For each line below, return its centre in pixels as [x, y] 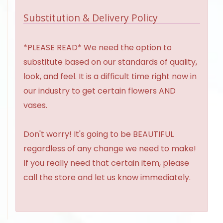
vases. [35, 106]
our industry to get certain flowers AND [100, 91]
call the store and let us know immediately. [107, 178]
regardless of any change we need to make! [110, 149]
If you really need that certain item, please [106, 163]
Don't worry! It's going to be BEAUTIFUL [99, 134]
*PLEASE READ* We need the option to [98, 48]
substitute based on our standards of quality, [110, 62]
